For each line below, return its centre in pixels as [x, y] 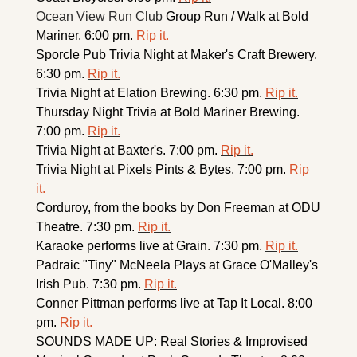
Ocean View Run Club [101, 16]
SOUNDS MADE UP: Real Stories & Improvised [172, 341]
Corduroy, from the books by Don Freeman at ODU [178, 207]
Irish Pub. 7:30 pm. [90, 284]
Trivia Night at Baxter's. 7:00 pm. [128, 150]
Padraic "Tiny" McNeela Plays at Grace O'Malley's [177, 265]
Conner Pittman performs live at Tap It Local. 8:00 [174, 303]
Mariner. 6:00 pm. [86, 35]
